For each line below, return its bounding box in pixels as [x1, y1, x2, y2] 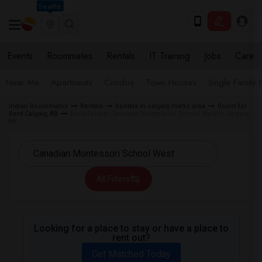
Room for [218, 102, 247, 110]
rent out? [112, 232, 150, 243]
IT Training [149, 49, 190, 63]
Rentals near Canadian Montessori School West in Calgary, [70, 110, 250, 118]
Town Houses [146, 76, 196, 89]
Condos [104, 76, 134, 89]
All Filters [96, 174, 130, 184]
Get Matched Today [91, 249, 171, 260]
